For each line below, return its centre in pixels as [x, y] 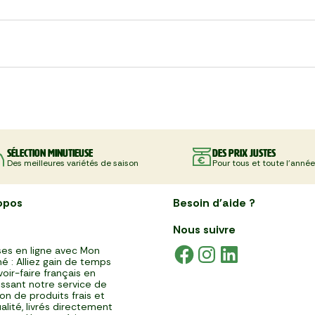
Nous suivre [204, 230]
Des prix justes [244, 153]
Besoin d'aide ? [214, 203]
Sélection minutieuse [50, 153]
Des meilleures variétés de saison [72, 163]
